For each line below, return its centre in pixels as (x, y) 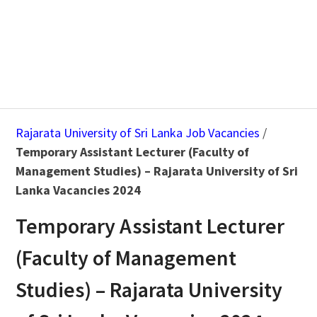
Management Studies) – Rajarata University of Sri (156, 171)
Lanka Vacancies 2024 (78, 190)
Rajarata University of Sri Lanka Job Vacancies (137, 133)
